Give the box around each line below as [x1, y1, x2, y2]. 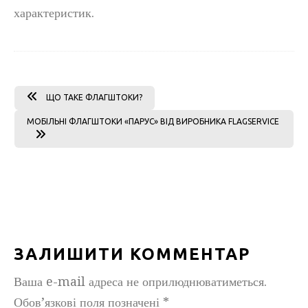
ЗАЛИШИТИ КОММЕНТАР [14, 245, 250, 263]
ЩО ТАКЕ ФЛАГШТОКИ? [46, 93, 142, 102]
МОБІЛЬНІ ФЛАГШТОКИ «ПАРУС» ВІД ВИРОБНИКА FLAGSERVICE [27, 117, 279, 126]
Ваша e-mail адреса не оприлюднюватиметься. [14, 274, 267, 289]
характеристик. [14, 5, 94, 20]
